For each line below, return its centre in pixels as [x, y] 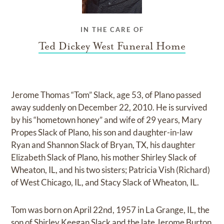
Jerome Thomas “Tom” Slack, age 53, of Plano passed [106, 94]
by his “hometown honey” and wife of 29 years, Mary [107, 119]
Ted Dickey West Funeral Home [112, 46]
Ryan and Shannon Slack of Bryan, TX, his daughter [103, 144]
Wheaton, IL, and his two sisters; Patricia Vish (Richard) [111, 169]
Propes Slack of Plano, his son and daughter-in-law [102, 132]
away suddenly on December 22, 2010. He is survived [109, 107]
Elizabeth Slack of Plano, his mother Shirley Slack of [104, 157]
